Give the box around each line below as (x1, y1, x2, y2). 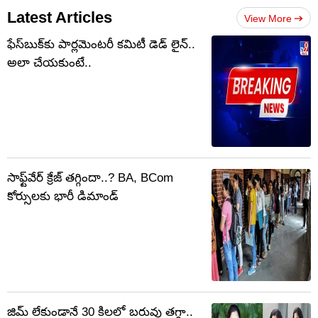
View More (244, 13, 292, 25)
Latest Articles (7, 9, 112, 27)
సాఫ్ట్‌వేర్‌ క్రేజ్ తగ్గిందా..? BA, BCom (7, 171, 173, 185)
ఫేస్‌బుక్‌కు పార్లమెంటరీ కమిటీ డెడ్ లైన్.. (7, 38, 195, 52)
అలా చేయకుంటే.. (7, 56, 92, 70)
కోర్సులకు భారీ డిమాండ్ (7, 190, 119, 204)
